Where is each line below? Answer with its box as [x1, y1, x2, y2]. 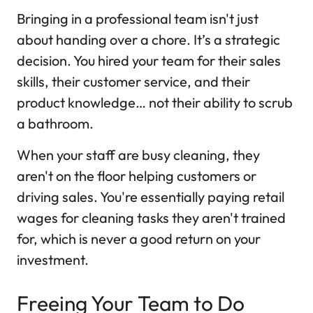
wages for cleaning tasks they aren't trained [17, 208, 286, 226]
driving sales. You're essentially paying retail [17, 187, 284, 205]
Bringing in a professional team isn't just [17, 10, 259, 28]
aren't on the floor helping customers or [17, 166, 256, 184]
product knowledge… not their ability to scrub [17, 94, 293, 112]
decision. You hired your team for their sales [17, 52, 281, 70]
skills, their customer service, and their [17, 73, 250, 91]
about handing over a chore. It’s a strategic [17, 31, 280, 49]
